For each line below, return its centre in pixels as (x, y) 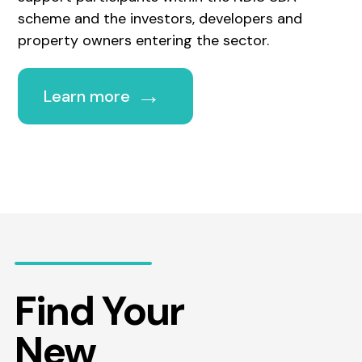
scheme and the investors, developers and (160, 18)
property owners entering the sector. (144, 40)
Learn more (87, 96)
